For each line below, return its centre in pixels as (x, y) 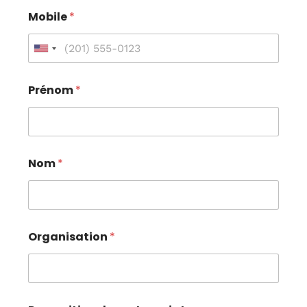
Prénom (52, 90)
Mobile (49, 17)
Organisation (69, 237)
